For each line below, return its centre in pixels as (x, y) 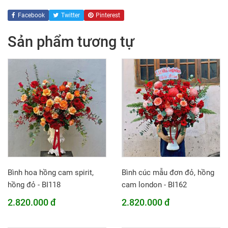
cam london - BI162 (154, 185)
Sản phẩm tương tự (71, 42)
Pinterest (108, 15)
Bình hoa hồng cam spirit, (51, 173)
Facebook (31, 15)
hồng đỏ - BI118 (34, 185)
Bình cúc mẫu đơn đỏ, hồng (168, 173)
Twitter (70, 15)
